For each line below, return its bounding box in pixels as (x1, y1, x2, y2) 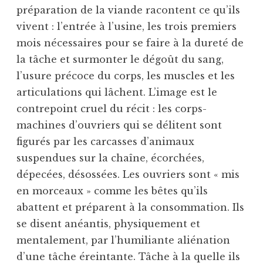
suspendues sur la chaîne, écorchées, (16, 151, 204, 164)
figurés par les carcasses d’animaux (16, 135, 194, 147)
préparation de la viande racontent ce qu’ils (16, 4, 240, 16)
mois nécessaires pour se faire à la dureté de (16, 36, 244, 49)
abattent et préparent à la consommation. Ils (16, 201, 244, 213)
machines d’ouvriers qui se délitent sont (16, 119, 222, 131)
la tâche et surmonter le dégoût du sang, (16, 53, 224, 65)
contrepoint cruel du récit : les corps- (16, 102, 207, 114)
